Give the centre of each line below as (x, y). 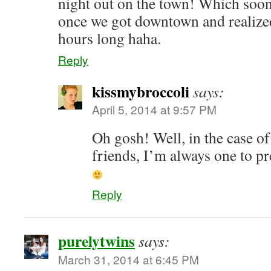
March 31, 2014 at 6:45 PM (129, 259)
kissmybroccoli (141, 91)
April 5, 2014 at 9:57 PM (154, 109)
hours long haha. (109, 38)
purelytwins (96, 241)
